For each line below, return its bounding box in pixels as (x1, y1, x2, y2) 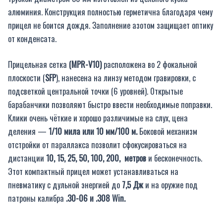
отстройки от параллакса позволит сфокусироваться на (8, 138, 187, 151)
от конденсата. (8, 32, 56, 45)
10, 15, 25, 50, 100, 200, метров (46, 151, 146, 164)
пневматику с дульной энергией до (8, 178, 122, 191)
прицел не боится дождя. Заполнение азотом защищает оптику (8, 19, 213, 32)
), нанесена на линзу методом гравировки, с (56, 71, 196, 84)
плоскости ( (8, 71, 45, 84)
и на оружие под (143, 178, 198, 191)
